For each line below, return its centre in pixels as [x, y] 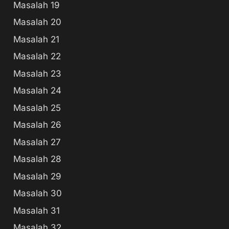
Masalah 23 [37, 73]
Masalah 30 [38, 193]
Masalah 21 [36, 39]
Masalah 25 [37, 108]
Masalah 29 [37, 176]
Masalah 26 [37, 125]
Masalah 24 [37, 90]
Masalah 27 [37, 142]
